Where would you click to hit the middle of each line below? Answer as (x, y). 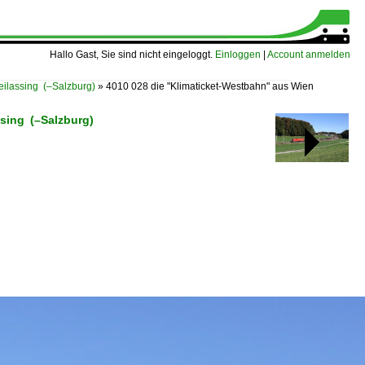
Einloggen (238, 55)
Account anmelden (309, 55)
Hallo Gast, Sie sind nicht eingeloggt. (132, 55)
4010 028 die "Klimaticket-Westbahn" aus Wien (210, 86)
